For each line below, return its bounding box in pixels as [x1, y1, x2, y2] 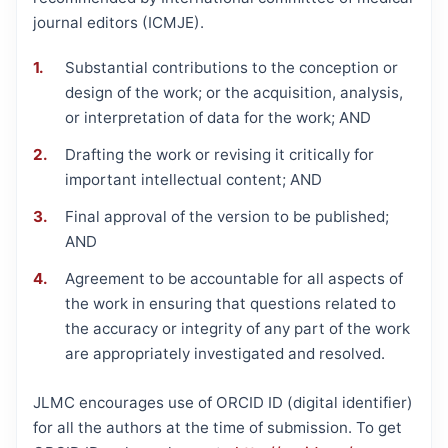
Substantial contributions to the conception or [65, 57, 398, 77]
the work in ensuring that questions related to [65, 293, 396, 313]
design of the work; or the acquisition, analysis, [65, 82, 403, 102]
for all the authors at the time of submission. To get [33, 417, 402, 437]
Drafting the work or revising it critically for [65, 144, 374, 164]
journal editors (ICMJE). [33, 12, 204, 32]
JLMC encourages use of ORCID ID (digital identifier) [33, 392, 413, 412]
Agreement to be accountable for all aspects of [65, 268, 403, 288]
